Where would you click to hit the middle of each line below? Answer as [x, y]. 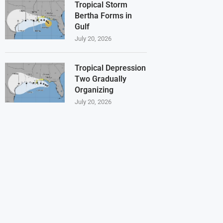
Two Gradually [101, 79]
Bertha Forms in [103, 16]
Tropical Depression [110, 68]
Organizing [94, 90]
